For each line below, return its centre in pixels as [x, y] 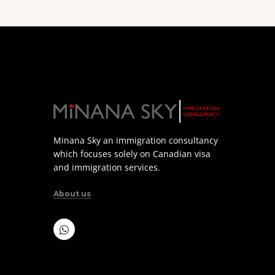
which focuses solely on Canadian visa [132, 154]
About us [72, 194]
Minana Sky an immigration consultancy [136, 141]
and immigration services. [107, 168]
